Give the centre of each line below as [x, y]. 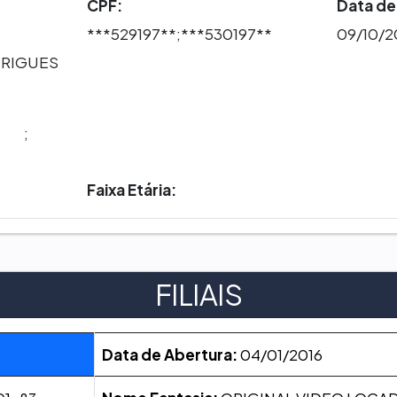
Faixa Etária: [131, 189]
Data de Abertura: [169, 355]
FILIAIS [198, 295]
